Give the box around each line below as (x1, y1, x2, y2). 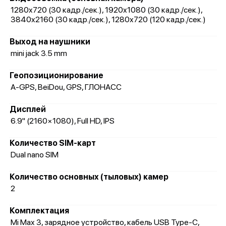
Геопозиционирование (10, 71, 103, 80)
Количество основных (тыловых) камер (10, 172, 168, 182)
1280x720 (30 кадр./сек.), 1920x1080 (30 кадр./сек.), (11, 5, 202, 15)
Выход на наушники (10, 37, 90, 46)
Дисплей (10, 104, 46, 114)
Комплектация (10, 206, 69, 215)
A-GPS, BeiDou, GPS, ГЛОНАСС (11, 82, 122, 92)
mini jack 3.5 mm (11, 48, 67, 58)
